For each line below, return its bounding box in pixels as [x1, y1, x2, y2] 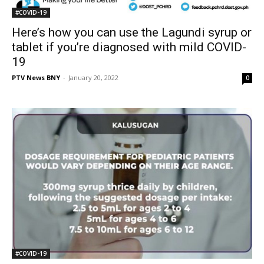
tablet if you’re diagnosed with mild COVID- [12, 40, 246, 55]
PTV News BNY [12, 73, 60, 82]
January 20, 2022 [68, 73, 118, 82]
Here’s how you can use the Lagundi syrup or [12, 25, 252, 40]
